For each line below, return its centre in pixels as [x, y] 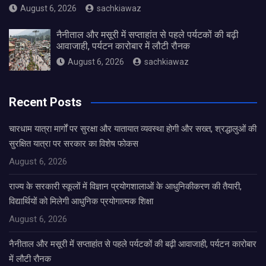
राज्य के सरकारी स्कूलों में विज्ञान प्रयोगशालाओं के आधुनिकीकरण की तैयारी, [125, 187]
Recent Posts [45, 102]
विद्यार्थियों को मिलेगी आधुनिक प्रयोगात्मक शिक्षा [81, 202]
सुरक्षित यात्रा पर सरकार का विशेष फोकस [74, 144]
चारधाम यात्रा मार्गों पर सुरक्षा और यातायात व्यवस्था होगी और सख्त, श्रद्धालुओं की [133, 129]
